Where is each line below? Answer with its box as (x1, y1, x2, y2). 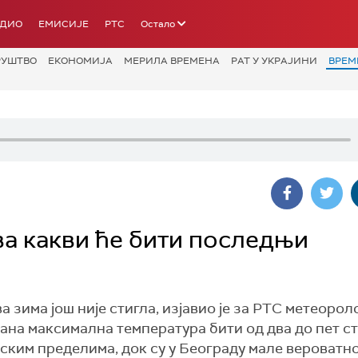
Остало (141, 18, 175, 30)
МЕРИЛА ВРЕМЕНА (124, 54, 220, 67)
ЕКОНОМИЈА (48, 54, 113, 67)
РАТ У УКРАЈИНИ (231, 54, 317, 67)
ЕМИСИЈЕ (38, 18, 89, 30)
